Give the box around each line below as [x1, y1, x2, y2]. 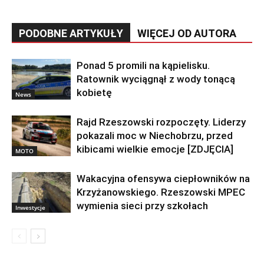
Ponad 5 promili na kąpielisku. [77, 60, 210, 72]
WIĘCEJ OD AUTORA [137, 27, 236, 40]
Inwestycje [15, 203, 45, 212]
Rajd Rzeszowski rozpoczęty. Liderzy [77, 116, 246, 128]
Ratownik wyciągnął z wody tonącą [77, 73, 235, 85]
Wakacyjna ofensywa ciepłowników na [77, 173, 250, 185]
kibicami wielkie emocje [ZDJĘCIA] [77, 143, 233, 156]
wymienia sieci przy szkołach [77, 200, 208, 212]
